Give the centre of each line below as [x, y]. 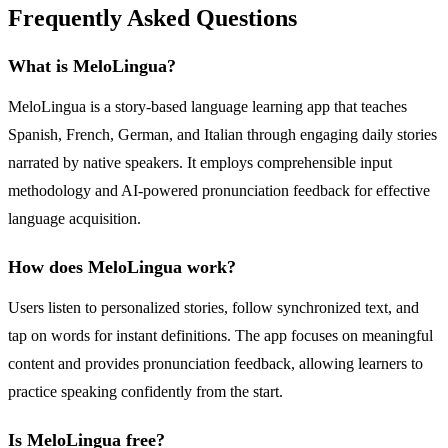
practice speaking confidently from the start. [145, 391]
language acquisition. [74, 218]
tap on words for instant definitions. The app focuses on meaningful [220, 335]
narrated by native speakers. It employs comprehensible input [200, 162]
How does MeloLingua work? [122, 266]
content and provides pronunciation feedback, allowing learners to [215, 363]
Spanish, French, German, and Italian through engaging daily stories [222, 134]
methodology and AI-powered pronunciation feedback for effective [219, 190]
